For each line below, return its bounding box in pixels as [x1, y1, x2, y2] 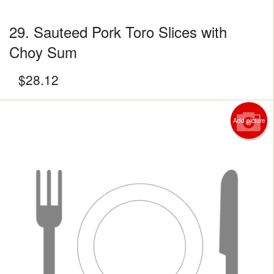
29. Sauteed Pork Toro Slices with [9, 20, 227, 42]
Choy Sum [9, 40, 77, 62]
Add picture [232, 116, 265, 125]
